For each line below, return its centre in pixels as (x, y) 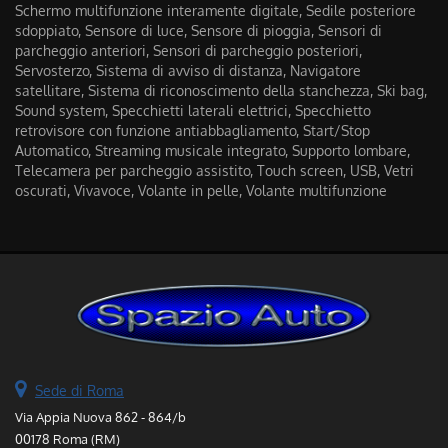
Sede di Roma (79, 391)
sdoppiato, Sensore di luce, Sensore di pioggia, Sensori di (198, 30)
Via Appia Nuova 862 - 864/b (100, 417)
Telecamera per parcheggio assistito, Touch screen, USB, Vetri (214, 170)
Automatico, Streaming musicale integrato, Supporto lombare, (212, 150)
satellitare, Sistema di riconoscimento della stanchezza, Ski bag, (221, 90)
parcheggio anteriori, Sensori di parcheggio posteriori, (188, 50)
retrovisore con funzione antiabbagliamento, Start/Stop (192, 130)
